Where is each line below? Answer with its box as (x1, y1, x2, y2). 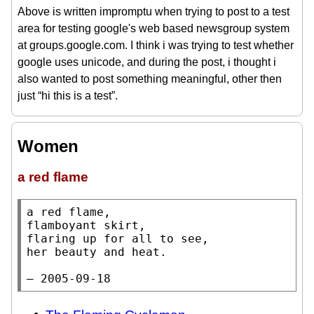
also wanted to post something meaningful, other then (18, 72, 282, 85)
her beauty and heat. (27, 245, 167, 259)
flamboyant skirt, (27, 219, 146, 233)
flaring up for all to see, (27, 232, 209, 246)
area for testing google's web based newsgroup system (18, 22, 289, 34)
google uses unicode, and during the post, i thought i (18, 55, 276, 68)
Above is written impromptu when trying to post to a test (18, 5, 289, 18)
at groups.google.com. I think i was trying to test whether (18, 39, 294, 51)
